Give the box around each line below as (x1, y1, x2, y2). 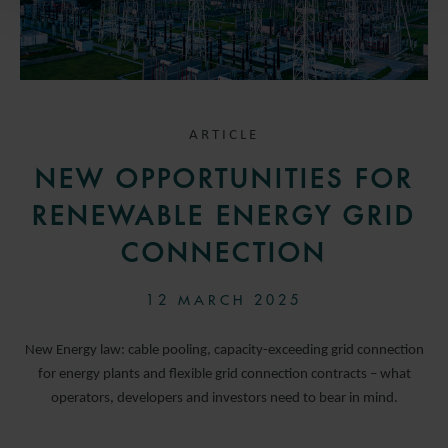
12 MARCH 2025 (146, 290, 302, 309)
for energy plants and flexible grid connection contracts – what (37, 366, 411, 382)
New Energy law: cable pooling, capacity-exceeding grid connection (24, 342, 424, 358)
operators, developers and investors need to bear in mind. (50, 390, 398, 406)
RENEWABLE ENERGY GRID (32, 199, 416, 232)
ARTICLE (189, 127, 259, 143)
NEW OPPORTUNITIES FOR (34, 162, 414, 195)
